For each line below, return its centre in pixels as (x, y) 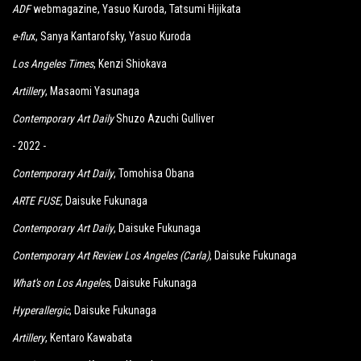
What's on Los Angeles (61, 283)
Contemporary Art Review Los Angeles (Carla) (111, 255)
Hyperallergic (41, 310)
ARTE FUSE (36, 201)
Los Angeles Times (53, 64)
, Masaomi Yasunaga (92, 91)
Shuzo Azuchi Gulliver (164, 118)
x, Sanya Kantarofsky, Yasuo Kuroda (111, 36)
